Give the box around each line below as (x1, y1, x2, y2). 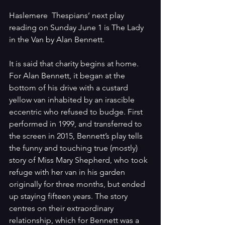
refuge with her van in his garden (9, 167, 127, 177)
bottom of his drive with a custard (9, 83, 130, 93)
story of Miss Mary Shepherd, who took (9, 155, 150, 165)
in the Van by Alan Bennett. (9, 35, 104, 45)
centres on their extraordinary (9, 203, 116, 213)
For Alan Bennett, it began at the (9, 71, 127, 81)
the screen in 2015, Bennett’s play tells (9, 131, 145, 141)
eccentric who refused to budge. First (9, 107, 145, 117)
